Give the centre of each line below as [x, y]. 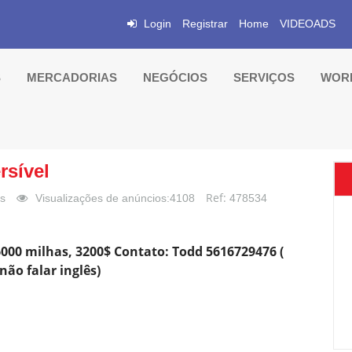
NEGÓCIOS [176, 77]
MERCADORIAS [73, 77]
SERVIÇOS [265, 77]
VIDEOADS [308, 24]
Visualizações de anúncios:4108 [115, 198]
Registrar [205, 24]
